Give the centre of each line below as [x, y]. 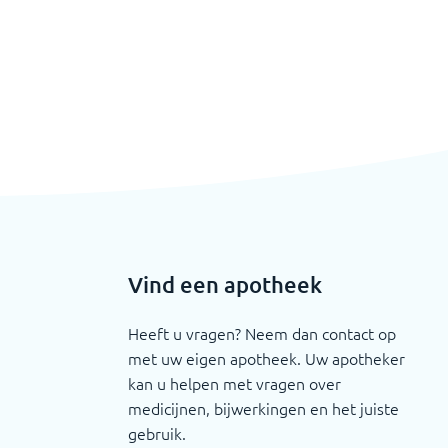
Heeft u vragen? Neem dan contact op [261, 332]
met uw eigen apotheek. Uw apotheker [266, 357]
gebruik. [156, 432]
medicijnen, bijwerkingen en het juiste [263, 407]
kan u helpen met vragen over [234, 382]
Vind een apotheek [224, 284]
